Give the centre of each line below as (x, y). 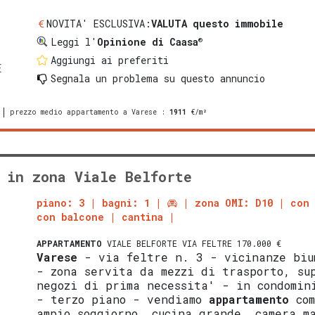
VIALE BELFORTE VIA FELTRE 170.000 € (192, 244)
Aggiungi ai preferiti (110, 60)
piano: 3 (61, 203)
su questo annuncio (212, 79)
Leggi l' (74, 42)
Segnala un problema (105, 79)
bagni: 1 (126, 203)
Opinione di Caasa (148, 42)
